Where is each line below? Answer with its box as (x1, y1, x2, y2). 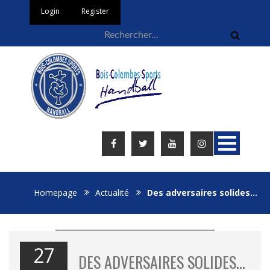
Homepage (34, 187, 77, 198)
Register (81, 6, 109, 16)
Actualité (95, 187, 129, 198)
